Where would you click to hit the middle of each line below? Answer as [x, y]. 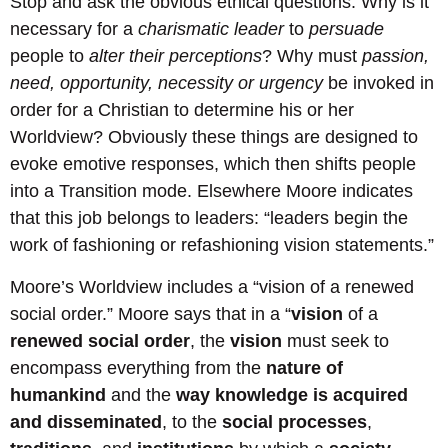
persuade [346, 29]
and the [141, 394]
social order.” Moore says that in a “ [150, 313]
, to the [192, 421]
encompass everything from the [138, 367]
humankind [58, 394]
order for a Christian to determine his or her [182, 110]
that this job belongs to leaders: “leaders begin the [209, 218]
